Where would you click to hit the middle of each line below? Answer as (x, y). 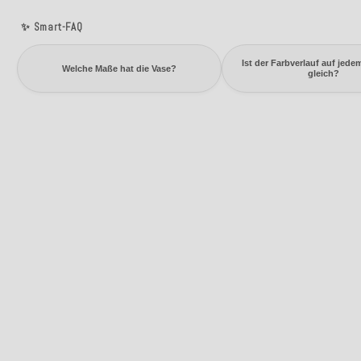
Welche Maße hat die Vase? (119, 68)
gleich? (324, 73)
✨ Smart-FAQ (52, 27)
